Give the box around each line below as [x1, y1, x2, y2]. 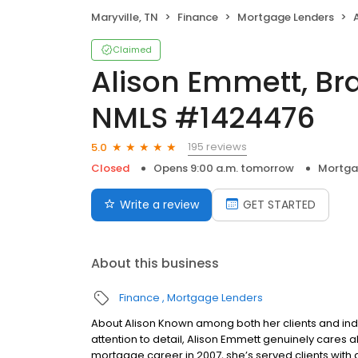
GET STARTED [243, 197, 316, 213]
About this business [91, 254, 219, 273]
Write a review [120, 197, 199, 213]
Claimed [113, 43, 152, 57]
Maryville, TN [91, 10, 158, 26]
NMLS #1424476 [91, 97, 315, 139]
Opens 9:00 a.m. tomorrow [153, 161, 294, 177]
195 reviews [188, 139, 247, 155]
